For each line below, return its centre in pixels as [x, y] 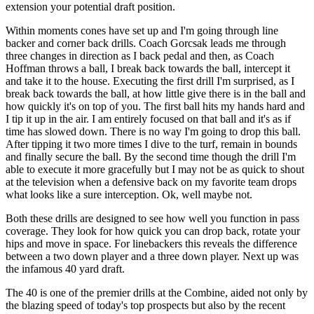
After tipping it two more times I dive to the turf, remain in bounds [151, 144]
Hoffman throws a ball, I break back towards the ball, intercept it [148, 68]
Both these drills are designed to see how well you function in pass [152, 218]
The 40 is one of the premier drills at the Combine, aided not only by [157, 292]
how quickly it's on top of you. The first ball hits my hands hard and [155, 106]
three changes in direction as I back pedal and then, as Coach [140, 55]
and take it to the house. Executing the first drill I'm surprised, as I [150, 81]
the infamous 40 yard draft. [65, 268]
